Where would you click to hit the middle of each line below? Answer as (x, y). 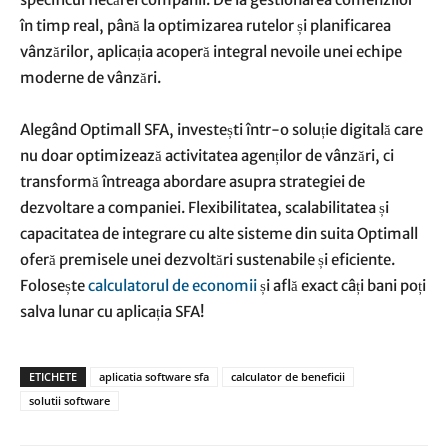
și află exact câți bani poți (341, 285)
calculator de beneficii (288, 376)
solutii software (69, 400)
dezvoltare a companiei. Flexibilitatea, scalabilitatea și (204, 207)
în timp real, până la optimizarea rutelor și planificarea (205, 25)
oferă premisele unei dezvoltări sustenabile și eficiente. (207, 259)
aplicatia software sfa (154, 376)
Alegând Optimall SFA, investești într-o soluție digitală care (221, 129)
